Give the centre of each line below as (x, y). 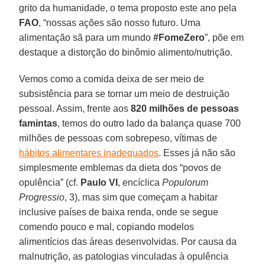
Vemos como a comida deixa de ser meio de (112, 79)
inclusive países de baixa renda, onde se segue (119, 212)
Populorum (185, 182)
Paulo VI (99, 182)
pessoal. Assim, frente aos (75, 108)
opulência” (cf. (50, 182)
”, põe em (224, 37)
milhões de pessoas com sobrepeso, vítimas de (118, 138)
